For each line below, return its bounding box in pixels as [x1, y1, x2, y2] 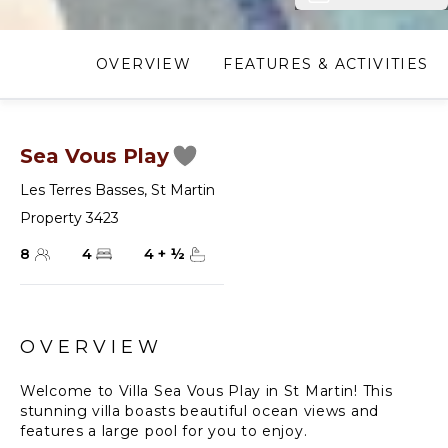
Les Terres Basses [20, 181, 144, 199]
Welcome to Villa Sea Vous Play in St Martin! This [20, 382, 393, 400]
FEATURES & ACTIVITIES [223, 55, 429, 73]
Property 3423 [20, 209, 119, 227]
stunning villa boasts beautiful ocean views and [20, 402, 379, 420]
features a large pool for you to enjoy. [20, 422, 308, 440]
